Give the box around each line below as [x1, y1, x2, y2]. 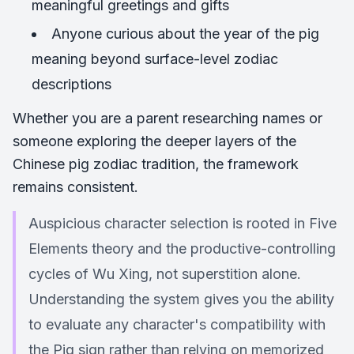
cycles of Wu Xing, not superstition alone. [28, 265, 301, 282]
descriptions [32, 76, 111, 92]
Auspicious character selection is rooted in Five [28, 215, 337, 232]
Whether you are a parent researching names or [13, 110, 322, 126]
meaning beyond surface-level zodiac [32, 51, 278, 67]
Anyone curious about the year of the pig [51, 25, 319, 42]
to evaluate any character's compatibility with [28, 316, 326, 333]
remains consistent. [13, 179, 138, 195]
